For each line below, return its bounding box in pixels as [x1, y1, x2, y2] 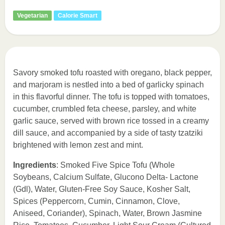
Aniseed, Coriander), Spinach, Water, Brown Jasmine [13, 209, 202, 217]
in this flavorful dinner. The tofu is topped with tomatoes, [13, 92, 209, 101]
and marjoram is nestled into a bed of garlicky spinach [13, 80, 204, 89]
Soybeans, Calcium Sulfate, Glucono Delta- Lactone [13, 173, 198, 181]
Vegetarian [17, 12, 48, 19]
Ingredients [13, 161, 56, 169]
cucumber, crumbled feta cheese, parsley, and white [13, 104, 196, 113]
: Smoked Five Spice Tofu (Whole [56, 161, 175, 169]
